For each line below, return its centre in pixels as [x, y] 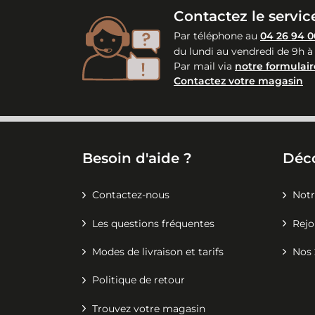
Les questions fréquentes [153, 223]
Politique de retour [139, 280]
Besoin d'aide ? [137, 158]
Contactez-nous [131, 195]
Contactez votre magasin [238, 81]
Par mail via [203, 66]
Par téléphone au [216, 36]
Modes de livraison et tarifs [158, 251]
